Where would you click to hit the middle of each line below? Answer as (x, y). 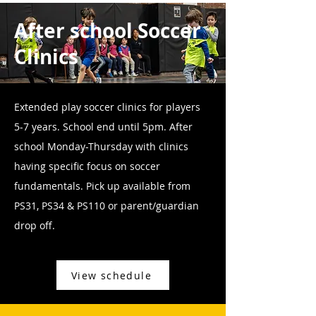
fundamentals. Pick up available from (102, 186)
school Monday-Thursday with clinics (101, 146)
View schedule (111, 275)
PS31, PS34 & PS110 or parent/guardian (107, 206)
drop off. (35, 225)
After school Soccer (108, 31)
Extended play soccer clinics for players (107, 107)
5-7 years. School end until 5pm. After (103, 127)
